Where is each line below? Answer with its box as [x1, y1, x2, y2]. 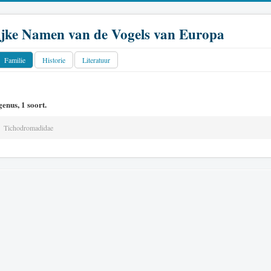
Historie [42, 55, 65, 65]
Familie [4, 55, 25, 65]
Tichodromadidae [4, 123, 53, 132]
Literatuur [82, 55, 110, 65]
